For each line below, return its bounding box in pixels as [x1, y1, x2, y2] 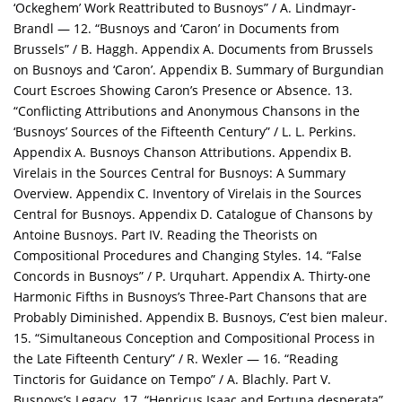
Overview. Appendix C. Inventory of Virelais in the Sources [13, 185, 362, 203]
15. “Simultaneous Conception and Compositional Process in [13, 329, 375, 347]
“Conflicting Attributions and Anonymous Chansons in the [13, 102, 360, 120]
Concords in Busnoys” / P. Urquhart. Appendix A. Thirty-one [13, 267, 371, 285]
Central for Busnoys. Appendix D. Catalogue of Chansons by [13, 205, 372, 223]
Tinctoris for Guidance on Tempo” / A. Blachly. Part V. [13, 371, 331, 389]
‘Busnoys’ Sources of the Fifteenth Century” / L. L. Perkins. [13, 123, 356, 141]
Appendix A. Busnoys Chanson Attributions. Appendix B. [13, 144, 352, 162]
